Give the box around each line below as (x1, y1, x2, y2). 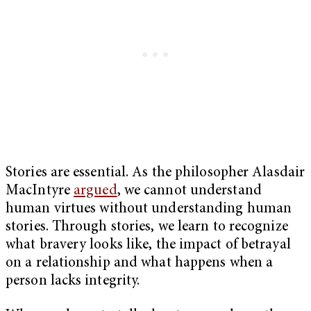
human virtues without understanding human (6, 202, 292, 217)
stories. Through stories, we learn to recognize (6, 220, 288, 235)
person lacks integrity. (6, 274, 140, 289)
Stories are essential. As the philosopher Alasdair (6, 166, 305, 181)
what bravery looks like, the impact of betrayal (6, 238, 291, 253)
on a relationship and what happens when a (6, 256, 274, 271)
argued (74, 184, 117, 199)
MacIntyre (6, 184, 74, 199)
